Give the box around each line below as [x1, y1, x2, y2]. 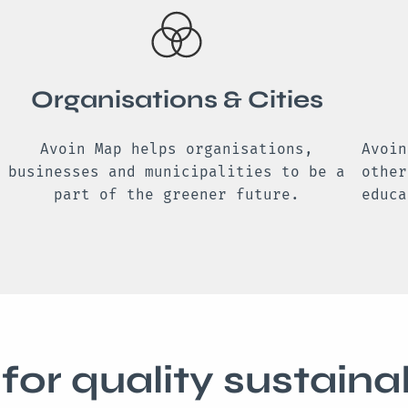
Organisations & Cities [30, 85, 323, 115]
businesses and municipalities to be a [8, 163, 345, 181]
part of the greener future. [54, 186, 300, 204]
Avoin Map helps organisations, [40, 140, 313, 158]
